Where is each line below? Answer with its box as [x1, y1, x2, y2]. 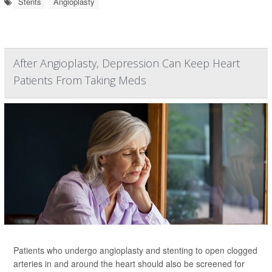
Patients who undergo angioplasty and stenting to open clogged [13, 244, 257, 257]
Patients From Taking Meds [13, 73, 146, 88]
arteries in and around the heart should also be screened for [13, 257, 245, 270]
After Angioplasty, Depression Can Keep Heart [13, 56, 240, 71]
